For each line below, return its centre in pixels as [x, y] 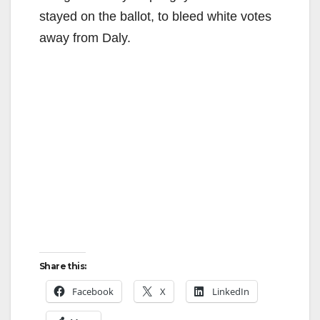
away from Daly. [85, 37]
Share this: [63, 266]
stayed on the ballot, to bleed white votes [155, 16]
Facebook [93, 291]
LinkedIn [231, 291]
